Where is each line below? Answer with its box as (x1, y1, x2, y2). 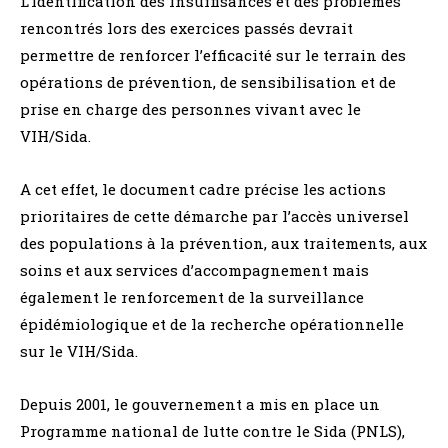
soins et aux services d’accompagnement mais (20, 259, 369, 280)
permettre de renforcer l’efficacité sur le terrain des (20, 44, 406, 65)
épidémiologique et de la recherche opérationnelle (20, 313, 404, 334)
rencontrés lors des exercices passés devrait (20, 17, 353, 38)
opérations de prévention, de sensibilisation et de (20, 71, 396, 92)
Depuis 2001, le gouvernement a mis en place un (20, 393, 380, 414)
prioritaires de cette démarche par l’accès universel (20, 205, 409, 226)
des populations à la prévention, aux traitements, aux (20, 232, 427, 253)
